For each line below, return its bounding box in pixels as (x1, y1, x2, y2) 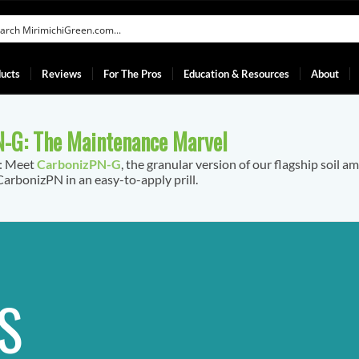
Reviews (42, 67, 82, 80)
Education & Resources (184, 67, 289, 80)
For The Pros (103, 67, 162, 80)
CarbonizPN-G (36, 155, 121, 171)
